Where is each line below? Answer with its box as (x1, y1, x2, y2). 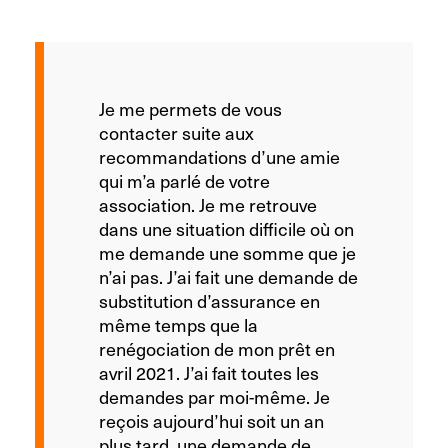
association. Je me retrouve (99, 191, 317, 217)
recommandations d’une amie (99, 143, 340, 169)
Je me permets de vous (99, 95, 282, 121)
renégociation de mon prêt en (99, 335, 335, 361)
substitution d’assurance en (99, 287, 320, 313)
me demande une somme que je (99, 239, 356, 265)
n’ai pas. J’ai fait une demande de (99, 263, 358, 289)
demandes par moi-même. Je (99, 383, 330, 409)
